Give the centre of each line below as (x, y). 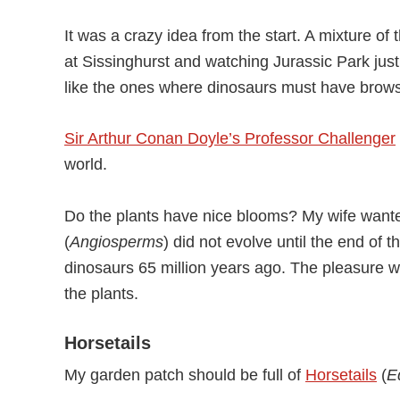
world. (86, 164)
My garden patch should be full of (185, 375)
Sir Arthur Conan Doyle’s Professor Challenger (230, 138)
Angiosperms (117, 242)
